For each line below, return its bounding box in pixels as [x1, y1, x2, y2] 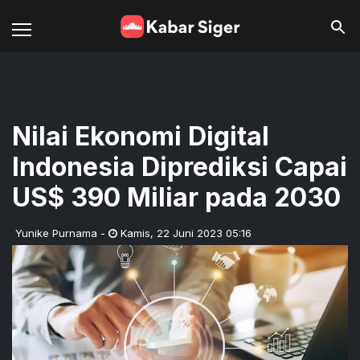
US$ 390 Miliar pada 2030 [12, 182, 341, 213]
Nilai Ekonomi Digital [12, 121, 269, 152]
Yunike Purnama [15, 227, 97, 239]
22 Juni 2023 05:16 [157, 227, 252, 239]
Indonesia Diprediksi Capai [12, 151, 347, 182]
